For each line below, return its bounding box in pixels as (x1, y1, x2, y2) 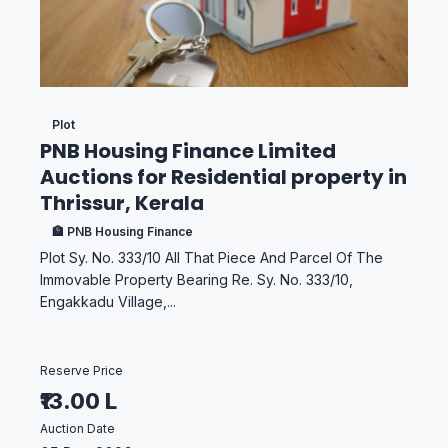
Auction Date (40, 421, 115, 436)
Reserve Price (40, 363, 123, 378)
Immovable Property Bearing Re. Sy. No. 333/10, (40, 271, 353, 288)
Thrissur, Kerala (40, 189, 204, 217)
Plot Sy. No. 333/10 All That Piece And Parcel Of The (40, 249, 383, 266)
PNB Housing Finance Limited (40, 137, 336, 165)
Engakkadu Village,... (40, 293, 176, 310)
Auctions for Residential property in (40, 163, 407, 191)
